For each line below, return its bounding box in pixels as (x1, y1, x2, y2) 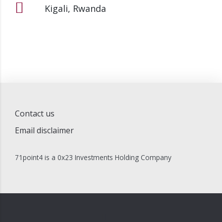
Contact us (15, 108, 55, 119)
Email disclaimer (15, 125, 74, 136)
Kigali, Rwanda (44, 2, 107, 15)
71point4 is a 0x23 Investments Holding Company (15, 153, 171, 163)
